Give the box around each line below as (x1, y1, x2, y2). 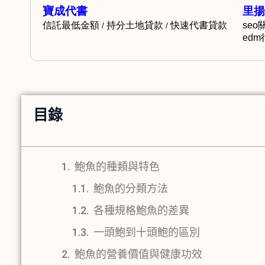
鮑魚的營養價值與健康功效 (75, 247, 202, 260)
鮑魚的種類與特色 (75, 160, 160, 173)
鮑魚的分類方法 (93, 182, 168, 195)
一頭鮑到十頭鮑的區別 (93, 225, 200, 238)
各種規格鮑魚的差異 (93, 203, 189, 216)
